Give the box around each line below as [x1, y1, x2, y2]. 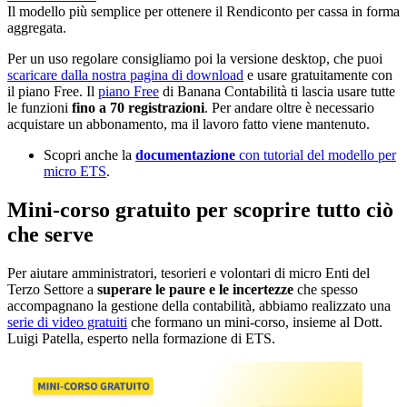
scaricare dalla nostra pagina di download [7, 66, 243, 83]
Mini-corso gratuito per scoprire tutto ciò [7, 197, 393, 222]
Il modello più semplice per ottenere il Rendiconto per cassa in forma [7, 3, 400, 19]
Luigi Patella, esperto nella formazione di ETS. [7, 330, 275, 346]
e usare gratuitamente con [243, 66, 392, 83]
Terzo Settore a [7, 281, 97, 297]
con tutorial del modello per [235, 146, 396, 163]
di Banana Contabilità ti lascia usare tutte [159, 83, 395, 99]
